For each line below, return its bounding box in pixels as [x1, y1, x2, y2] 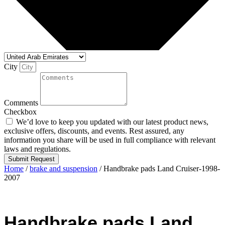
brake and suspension [30, 164, 97, 173]
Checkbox [4, 107, 37, 117]
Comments [4, 98, 40, 107]
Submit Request [8, 155, 55, 163]
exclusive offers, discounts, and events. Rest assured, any [4, 127, 184, 136]
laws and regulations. [4, 145, 71, 154]
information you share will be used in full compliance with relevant [4, 136, 215, 145]
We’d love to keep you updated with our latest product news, [16, 118, 208, 127]
